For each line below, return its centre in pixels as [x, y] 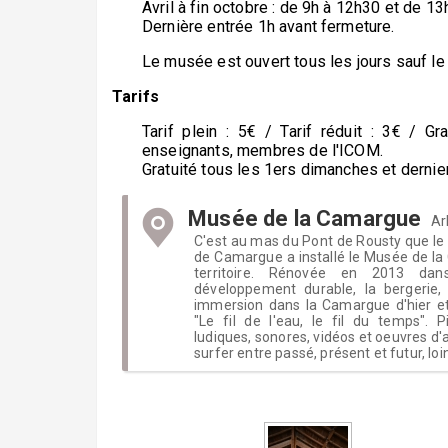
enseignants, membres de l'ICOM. [262, 150]
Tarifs [138, 96]
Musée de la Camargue [305, 218]
